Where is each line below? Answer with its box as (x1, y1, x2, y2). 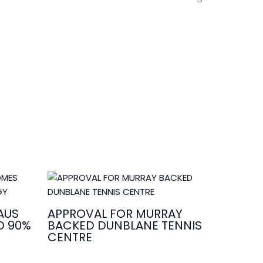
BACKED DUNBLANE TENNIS (47, 217, 202, 234)
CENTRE (47, 229, 92, 246)
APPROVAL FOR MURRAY (47, 205, 183, 222)
